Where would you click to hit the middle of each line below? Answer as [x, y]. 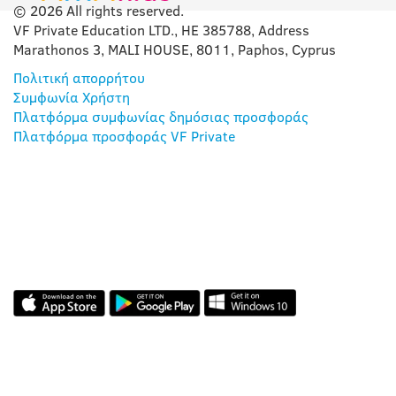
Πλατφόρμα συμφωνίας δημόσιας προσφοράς [161, 117]
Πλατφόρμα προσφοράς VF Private [124, 137]
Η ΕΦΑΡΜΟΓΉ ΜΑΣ [161, 217]
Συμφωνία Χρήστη [72, 98]
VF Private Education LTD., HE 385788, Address [161, 30]
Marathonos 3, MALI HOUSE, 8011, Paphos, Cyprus [175, 50]
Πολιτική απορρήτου [79, 78]
